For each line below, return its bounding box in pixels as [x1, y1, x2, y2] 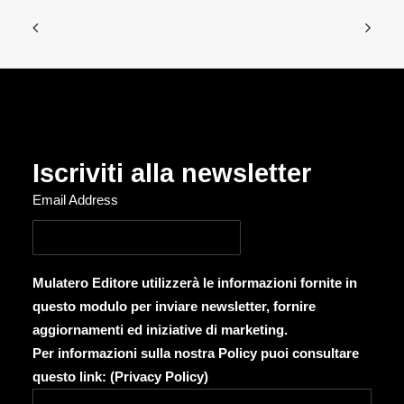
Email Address [32, 192, 118, 207]
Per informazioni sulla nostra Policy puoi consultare [32, 345, 359, 361]
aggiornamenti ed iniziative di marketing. [32, 322, 288, 337]
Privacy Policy [115, 369, 204, 384]
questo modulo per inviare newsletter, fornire [32, 298, 316, 314]
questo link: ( [32, 369, 115, 384]
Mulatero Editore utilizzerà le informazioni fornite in [32, 275, 357, 290]
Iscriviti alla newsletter [32, 159, 311, 188]
